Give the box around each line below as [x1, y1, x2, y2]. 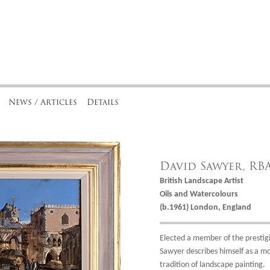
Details [87, 96, 119, 108]
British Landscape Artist [160, 176, 244, 186]
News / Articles [8, 96, 78, 108]
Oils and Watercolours [160, 189, 239, 199]
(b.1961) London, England [160, 202, 252, 212]
